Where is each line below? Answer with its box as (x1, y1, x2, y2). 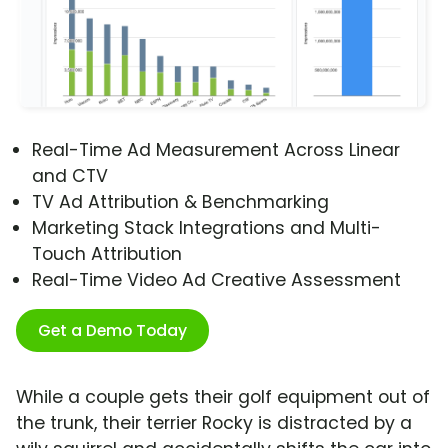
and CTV (32, 164, 108, 189)
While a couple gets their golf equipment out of (16, 385, 430, 410)
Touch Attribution (32, 242, 182, 267)
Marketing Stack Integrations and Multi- (32, 216, 381, 241)
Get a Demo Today (38, 319, 187, 343)
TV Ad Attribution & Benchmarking (32, 190, 329, 215)
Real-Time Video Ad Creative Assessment (32, 268, 401, 293)
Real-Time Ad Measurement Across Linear (32, 138, 400, 163)
